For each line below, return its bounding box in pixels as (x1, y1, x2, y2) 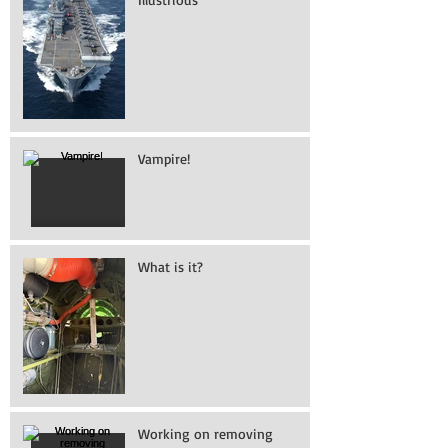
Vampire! (138, 149, 190, 167)
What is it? (138, 257, 203, 275)
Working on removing (138, 424, 273, 442)
